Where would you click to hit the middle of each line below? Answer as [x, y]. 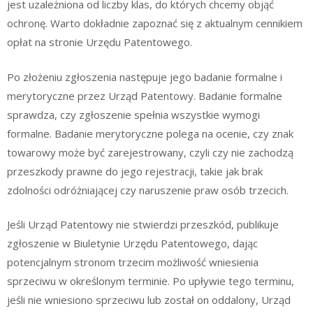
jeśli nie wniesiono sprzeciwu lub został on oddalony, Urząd [149, 300]
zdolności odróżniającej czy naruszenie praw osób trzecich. [148, 190]
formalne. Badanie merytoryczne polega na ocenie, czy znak [150, 133]
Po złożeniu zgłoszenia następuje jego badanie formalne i [145, 77]
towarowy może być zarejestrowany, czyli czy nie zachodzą [150, 152]
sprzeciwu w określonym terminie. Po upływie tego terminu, [151, 281]
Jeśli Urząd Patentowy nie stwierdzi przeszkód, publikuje [143, 225]
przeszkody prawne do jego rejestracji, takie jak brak [135, 171]
